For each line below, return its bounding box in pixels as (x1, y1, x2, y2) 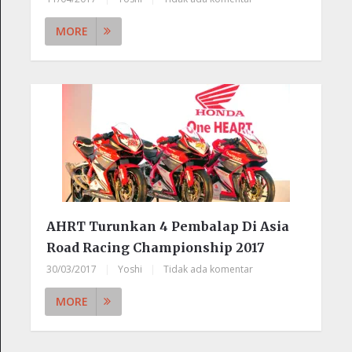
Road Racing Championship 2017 (46, 240, 265, 255)
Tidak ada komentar (163, 262, 253, 276)
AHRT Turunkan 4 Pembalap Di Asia (46, 218, 289, 234)
